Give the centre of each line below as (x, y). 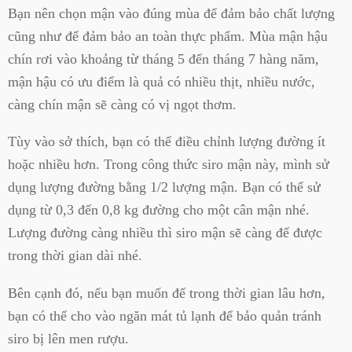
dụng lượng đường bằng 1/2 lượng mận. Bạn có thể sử (164, 187)
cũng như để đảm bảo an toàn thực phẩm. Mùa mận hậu (168, 36)
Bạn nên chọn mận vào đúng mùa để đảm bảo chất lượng (171, 13)
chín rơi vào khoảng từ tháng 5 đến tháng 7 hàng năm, (163, 59)
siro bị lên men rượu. (68, 338)
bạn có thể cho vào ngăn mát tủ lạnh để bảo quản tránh (165, 315)
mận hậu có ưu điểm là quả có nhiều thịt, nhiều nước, (161, 81)
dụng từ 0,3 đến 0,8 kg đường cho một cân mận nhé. (159, 210)
